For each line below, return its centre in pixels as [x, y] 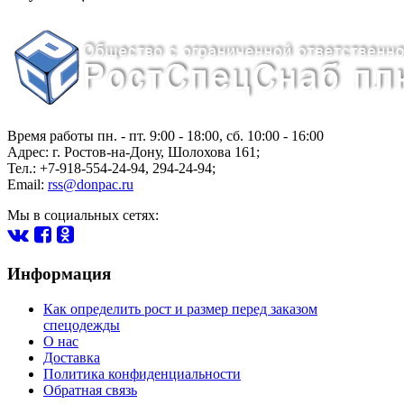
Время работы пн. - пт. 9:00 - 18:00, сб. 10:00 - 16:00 [165, 136]
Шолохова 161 [212, 152]
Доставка [72, 357]
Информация [59, 273]
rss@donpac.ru [91, 185]
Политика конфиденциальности [142, 373]
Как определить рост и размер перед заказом [180, 308]
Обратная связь [90, 390]
